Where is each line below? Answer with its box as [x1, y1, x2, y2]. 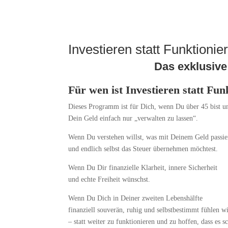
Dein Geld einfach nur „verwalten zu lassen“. [68, 114, 198, 122]
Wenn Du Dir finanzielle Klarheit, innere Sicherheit [68, 163, 218, 172]
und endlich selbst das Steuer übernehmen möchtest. [68, 145, 218, 153]
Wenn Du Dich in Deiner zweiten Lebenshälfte [68, 194, 203, 202]
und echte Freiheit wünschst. [68, 175, 151, 183]
